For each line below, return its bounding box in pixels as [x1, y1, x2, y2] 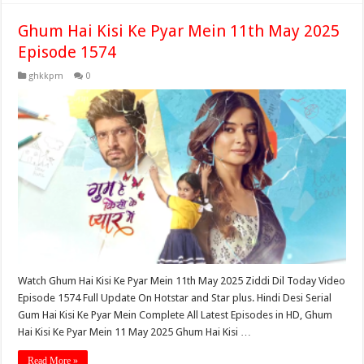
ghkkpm [28, 71, 64, 82]
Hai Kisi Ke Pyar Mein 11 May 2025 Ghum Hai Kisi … [18, 326, 252, 339]
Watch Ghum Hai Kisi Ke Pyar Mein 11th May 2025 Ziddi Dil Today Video [18, 275, 346, 288]
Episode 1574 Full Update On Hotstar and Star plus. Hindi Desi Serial [18, 292, 332, 305]
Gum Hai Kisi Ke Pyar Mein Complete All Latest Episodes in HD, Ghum [18, 309, 333, 322]
